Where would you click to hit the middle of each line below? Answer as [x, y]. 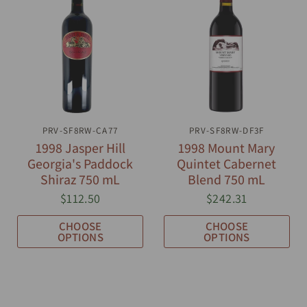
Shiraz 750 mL [81, 180]
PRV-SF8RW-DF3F [227, 131]
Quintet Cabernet [227, 164]
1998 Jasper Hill [80, 148]
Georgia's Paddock [81, 164]
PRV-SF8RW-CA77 [80, 131]
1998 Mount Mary [227, 148]
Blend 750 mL [227, 180]
